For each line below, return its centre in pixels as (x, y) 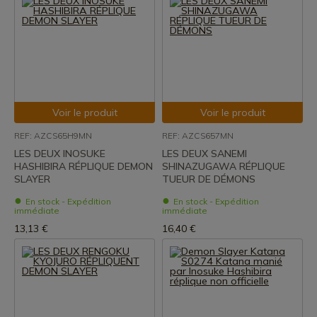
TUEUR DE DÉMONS (209, 179)
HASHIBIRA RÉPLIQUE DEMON (83, 166)
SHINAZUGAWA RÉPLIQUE (224, 166)
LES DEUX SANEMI (204, 154)
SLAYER (32, 179)
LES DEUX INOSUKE (60, 154)
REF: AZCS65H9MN (53, 136)
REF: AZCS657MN (198, 136)
